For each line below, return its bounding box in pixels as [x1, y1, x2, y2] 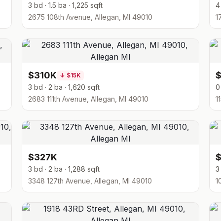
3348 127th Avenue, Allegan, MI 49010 [28, 177, 152, 185]
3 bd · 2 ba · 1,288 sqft [28, 165, 100, 173]
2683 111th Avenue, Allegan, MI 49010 [28, 95, 148, 103]
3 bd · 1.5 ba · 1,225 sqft [28, 1, 103, 9]
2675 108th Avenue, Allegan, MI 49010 [28, 13, 152, 21]
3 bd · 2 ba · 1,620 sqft [28, 83, 100, 91]
